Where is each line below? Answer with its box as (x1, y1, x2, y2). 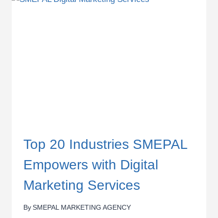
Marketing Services (23, 178, 140, 193)
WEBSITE (65, 11, 98, 18)
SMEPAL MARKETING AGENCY (33, 203, 131, 211)
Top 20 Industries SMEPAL (23, 137, 187, 152)
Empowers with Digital (23, 157, 158, 173)
